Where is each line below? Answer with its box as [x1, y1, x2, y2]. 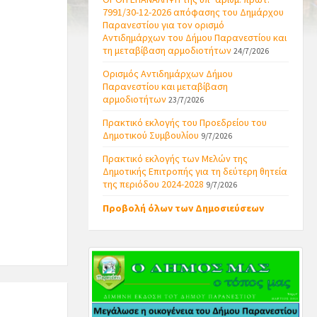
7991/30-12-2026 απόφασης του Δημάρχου [102, 6, 284, 19]
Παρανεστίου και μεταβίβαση [102, 80, 228, 93]
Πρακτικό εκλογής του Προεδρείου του [102, 116, 267, 129]
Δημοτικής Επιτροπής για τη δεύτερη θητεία [102, 165, 287, 178]
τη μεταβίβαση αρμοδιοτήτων [102, 44, 234, 57]
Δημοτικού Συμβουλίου [102, 129, 199, 142]
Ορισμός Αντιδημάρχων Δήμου [102, 67, 233, 81]
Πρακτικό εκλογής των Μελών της [102, 152, 248, 166]
